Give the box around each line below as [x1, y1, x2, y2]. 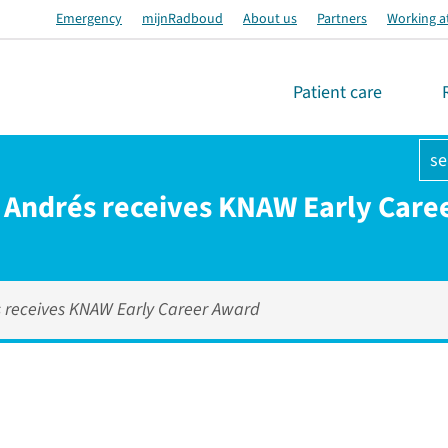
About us [243, 9, 297, 29]
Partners [317, 9, 367, 29]
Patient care [293, 80, 382, 105]
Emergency [56, 9, 122, 29]
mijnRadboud [142, 9, 223, 29]
